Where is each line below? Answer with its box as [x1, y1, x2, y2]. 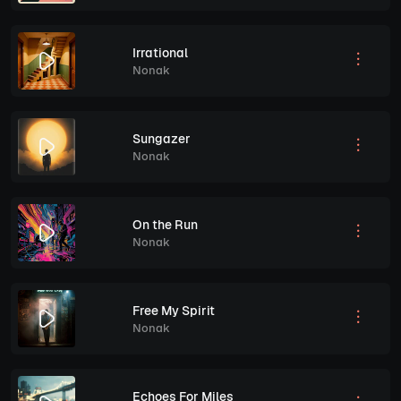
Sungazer [132, 130, 191, 147]
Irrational [132, 44, 188, 61]
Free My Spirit [132, 302, 215, 319]
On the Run [132, 216, 198, 233]
